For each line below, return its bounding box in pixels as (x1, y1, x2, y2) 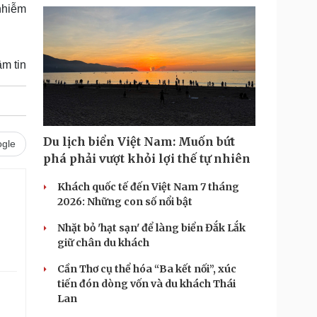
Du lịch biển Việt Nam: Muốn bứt (43, 134, 235, 149)
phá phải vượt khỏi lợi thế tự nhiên (43, 151, 250, 166)
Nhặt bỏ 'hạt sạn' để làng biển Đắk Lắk (57, 221, 246, 234)
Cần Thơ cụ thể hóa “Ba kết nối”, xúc (57, 263, 236, 275)
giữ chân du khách (57, 236, 149, 249)
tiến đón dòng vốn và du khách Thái (57, 277, 236, 290)
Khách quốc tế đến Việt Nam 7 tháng (57, 180, 239, 193)
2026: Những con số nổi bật (57, 195, 192, 208)
